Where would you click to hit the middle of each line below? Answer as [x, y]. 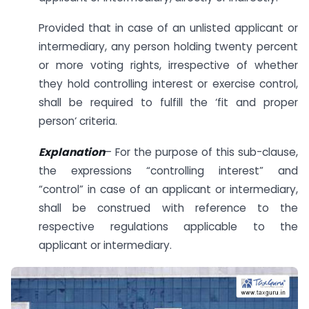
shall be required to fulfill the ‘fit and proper [168, 103]
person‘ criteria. [78, 121]
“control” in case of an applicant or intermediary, [168, 190]
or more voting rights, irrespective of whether [168, 66]
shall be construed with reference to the [168, 208]
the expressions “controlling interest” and [168, 171]
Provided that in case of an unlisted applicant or [168, 28]
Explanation [72, 152]
